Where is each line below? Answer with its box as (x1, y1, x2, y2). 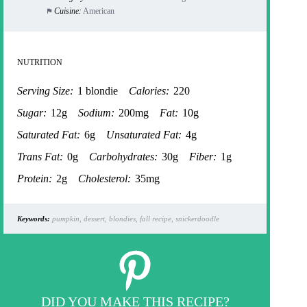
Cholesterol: (78, 173, 131, 185)
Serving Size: (17, 85, 73, 97)
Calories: (129, 85, 169, 97)
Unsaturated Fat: (106, 129, 182, 141)
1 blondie (77, 85, 118, 97)
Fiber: (189, 151, 217, 163)
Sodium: (78, 107, 114, 119)
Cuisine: (53, 6, 82, 16)
